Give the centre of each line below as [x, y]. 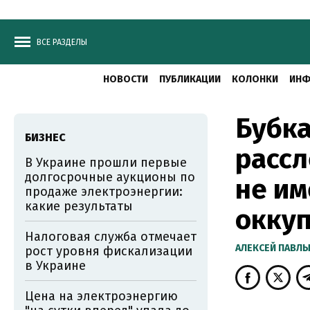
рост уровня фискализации [109, 251]
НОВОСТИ [126, 79]
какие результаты [79, 206]
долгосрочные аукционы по [110, 177]
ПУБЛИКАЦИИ [190, 79]
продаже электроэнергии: [104, 192]
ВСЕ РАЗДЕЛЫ [62, 42]
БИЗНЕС [45, 137]
